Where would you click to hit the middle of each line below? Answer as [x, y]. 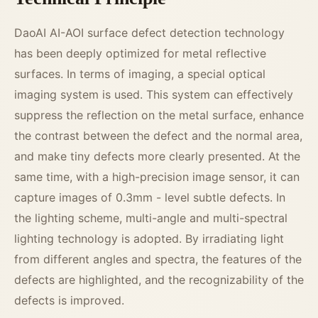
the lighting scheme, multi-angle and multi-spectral [151, 218]
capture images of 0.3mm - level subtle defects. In [150, 198]
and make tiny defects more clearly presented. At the [157, 157]
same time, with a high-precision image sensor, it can [157, 177]
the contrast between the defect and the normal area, [158, 136]
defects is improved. [69, 301]
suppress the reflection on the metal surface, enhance [159, 115]
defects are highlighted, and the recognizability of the [159, 280]
